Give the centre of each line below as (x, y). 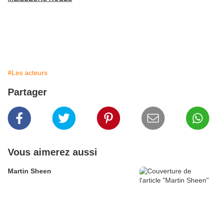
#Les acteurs (28, 73)
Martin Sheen (30, 171)
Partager (27, 92)
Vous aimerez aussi (53, 152)
